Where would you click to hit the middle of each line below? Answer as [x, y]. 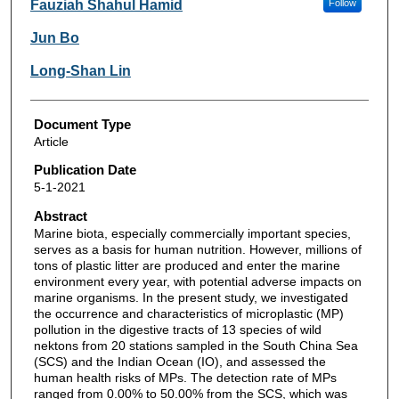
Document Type [82, 124]
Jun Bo [54, 37]
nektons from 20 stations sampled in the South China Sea [195, 346]
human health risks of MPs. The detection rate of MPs [185, 378]
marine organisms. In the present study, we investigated [191, 298]
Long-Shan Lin [80, 70]
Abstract [60, 216]
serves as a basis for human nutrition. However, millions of [197, 250]
